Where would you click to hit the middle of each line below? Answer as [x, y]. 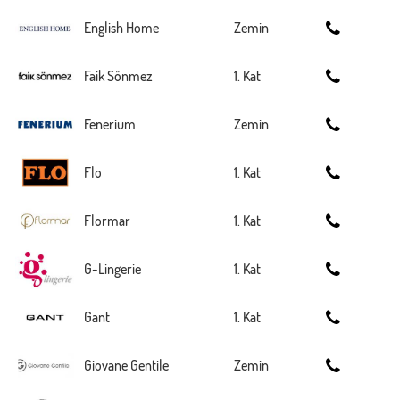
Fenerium [110, 124]
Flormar [107, 221]
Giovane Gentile [126, 365]
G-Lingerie [112, 269]
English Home [121, 28]
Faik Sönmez [118, 76]
